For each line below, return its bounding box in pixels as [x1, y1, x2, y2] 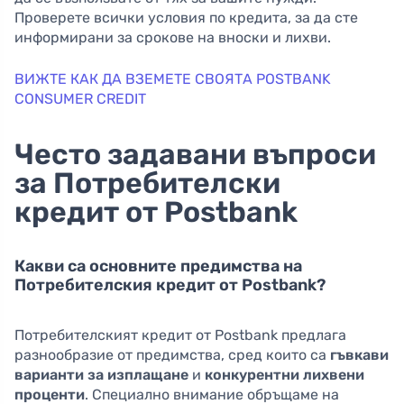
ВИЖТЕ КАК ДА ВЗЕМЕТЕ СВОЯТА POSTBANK [14, 70, 331, 88]
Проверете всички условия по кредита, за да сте [14, 9, 358, 27]
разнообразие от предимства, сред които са [14, 346, 330, 364]
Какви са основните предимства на [14, 256, 302, 277]
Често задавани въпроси [14, 137, 376, 172]
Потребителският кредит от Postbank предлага [14, 326, 346, 344]
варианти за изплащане [14, 366, 188, 384]
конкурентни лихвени [205, 366, 364, 384]
